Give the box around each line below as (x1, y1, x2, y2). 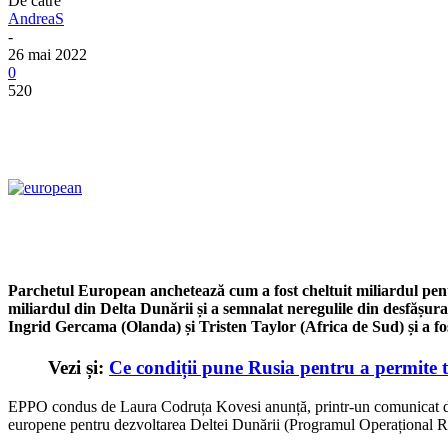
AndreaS (8, 9, 64, 27)
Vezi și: (48, 357, 109, 379)
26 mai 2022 (8, 45, 87, 63)
